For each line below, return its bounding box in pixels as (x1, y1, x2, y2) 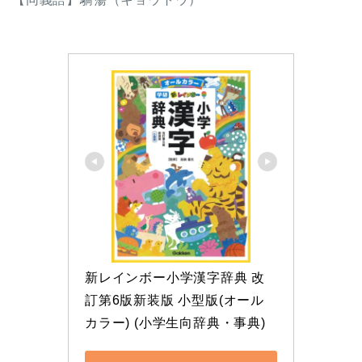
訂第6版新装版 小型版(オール (85, 293, 264, 308)
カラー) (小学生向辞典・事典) (85, 316, 266, 330)
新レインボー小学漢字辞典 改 (85, 271, 266, 285)
